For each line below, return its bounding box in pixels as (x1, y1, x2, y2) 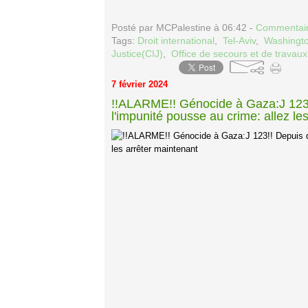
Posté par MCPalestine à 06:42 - (111, 22, 256, 33)
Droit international (137, 35, 214, 46)
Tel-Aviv (223, 35, 256, 46)
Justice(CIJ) (111, 48, 163, 59)
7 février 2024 (111, 79, 168, 89)
